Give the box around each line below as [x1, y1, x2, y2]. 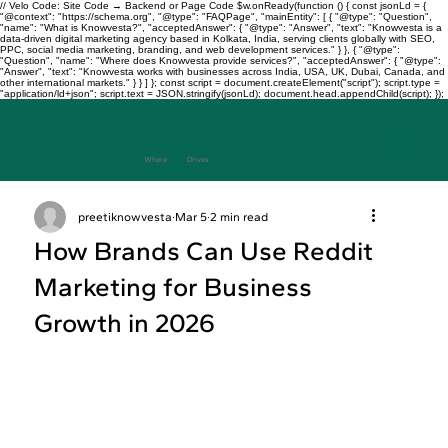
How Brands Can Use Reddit [33, 235, 373, 268]
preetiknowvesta [77, 210, 172, 225]
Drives [186, 154, 209, 164]
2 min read [209, 210, 268, 225]
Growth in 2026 [33, 307, 215, 340]
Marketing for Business [33, 271, 312, 304]
